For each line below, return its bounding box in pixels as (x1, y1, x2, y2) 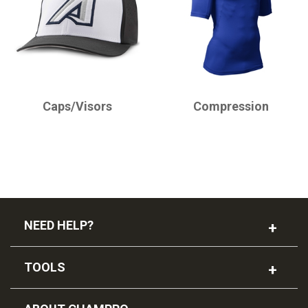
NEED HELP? (24, 217, 93, 232)
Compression (193, 99, 269, 114)
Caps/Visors (42, 99, 112, 114)
